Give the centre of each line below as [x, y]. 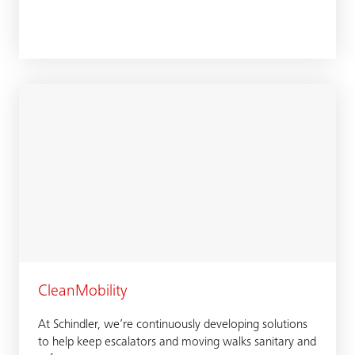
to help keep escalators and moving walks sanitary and [177, 342]
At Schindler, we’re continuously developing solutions [173, 325]
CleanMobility [83, 292]
